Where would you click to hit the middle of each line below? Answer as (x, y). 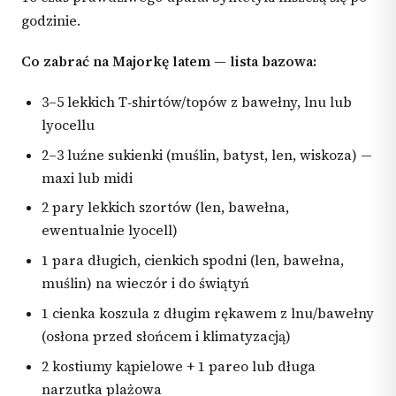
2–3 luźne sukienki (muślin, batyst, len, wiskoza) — (207, 155)
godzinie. (51, 20)
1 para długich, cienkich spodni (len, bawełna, (193, 261)
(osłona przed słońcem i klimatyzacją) (167, 337)
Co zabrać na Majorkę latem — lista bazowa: (169, 62)
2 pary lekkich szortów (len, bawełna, (166, 208)
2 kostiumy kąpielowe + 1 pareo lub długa (179, 366)
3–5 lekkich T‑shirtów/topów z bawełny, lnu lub (197, 102)
